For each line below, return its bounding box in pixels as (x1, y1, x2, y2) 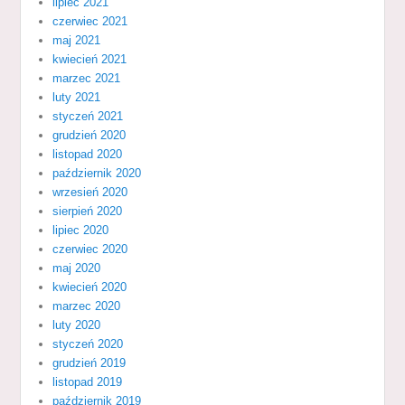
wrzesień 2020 (52, 184, 128, 199)
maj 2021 (52, 33, 101, 47)
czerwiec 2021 (52, 14, 128, 28)
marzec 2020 (52, 298, 121, 313)
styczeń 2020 (52, 336, 124, 351)
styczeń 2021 (52, 108, 124, 123)
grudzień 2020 (52, 127, 127, 142)
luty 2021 (52, 89, 101, 104)
